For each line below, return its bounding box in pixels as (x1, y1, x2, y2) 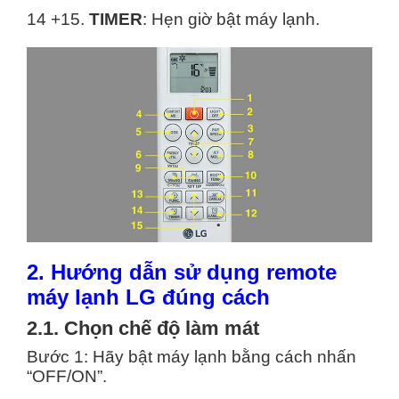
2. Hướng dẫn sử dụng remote (27, 259, 337, 284)
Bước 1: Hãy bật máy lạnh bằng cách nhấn (27, 346, 356, 366)
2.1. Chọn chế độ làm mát (27, 316, 265, 339)
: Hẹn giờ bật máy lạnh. (142, 10, 320, 29)
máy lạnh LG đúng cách (27, 284, 276, 309)
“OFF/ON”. (27, 366, 156, 386)
